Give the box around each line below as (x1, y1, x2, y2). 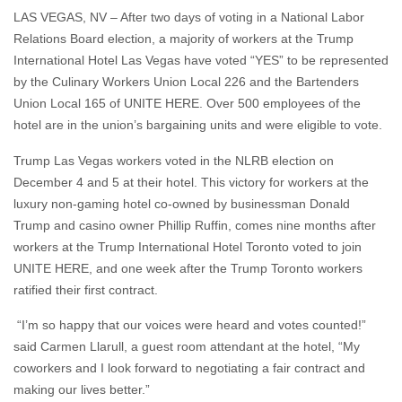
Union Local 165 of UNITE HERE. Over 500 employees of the (13, 96, 361, 111)
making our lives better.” (13, 381, 150, 397)
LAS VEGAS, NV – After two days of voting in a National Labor (13, 10, 364, 25)
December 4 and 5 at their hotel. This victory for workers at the (13, 174, 369, 189)
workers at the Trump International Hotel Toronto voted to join (13, 239, 362, 254)
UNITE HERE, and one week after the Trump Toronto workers (13, 260, 363, 275)
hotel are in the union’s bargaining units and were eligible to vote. (13, 118, 382, 133)
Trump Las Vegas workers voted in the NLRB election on (13, 153, 334, 168)
